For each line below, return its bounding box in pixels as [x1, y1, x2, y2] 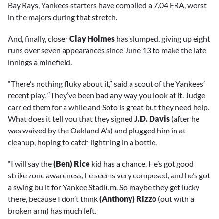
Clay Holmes [69, 34, 115, 44]
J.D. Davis [133, 114, 171, 124]
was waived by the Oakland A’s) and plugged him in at [8, 126, 186, 135]
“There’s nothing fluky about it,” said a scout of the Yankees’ [8, 79, 205, 88]
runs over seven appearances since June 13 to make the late [8, 45, 206, 55]
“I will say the [8, 159, 53, 169]
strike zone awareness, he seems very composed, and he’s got [8, 171, 210, 180]
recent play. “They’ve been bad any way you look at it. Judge [8, 90, 205, 100]
